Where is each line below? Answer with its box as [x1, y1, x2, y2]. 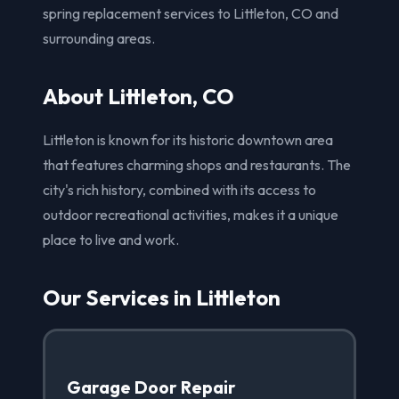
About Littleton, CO [43, 82, 234, 110]
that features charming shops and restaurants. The [43, 155, 351, 174]
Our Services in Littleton [43, 283, 281, 311]
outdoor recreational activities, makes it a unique [43, 205, 338, 224]
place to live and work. [43, 230, 179, 248]
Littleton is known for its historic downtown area [43, 130, 333, 149]
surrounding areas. [43, 28, 155, 47]
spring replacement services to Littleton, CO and [43, 4, 338, 22]
